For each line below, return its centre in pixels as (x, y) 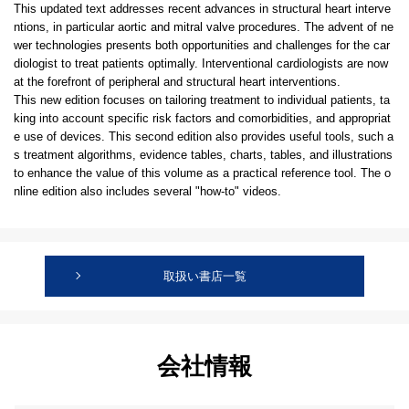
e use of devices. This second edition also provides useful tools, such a (204, 136)
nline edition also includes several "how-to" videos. (147, 191)
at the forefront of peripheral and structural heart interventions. (177, 82)
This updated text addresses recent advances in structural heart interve (202, 9)
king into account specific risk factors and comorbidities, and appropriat (202, 118)
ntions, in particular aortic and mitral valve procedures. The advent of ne (204, 27)
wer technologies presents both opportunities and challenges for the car (202, 45)
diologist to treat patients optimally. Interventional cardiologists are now (201, 63)
